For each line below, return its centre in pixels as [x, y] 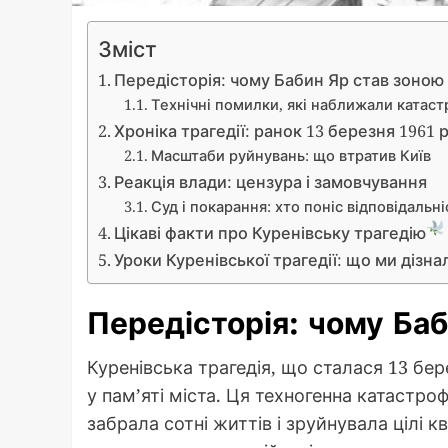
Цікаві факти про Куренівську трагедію [270, 232]
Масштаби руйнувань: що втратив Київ [290, 154]
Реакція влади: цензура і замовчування [271, 181]
